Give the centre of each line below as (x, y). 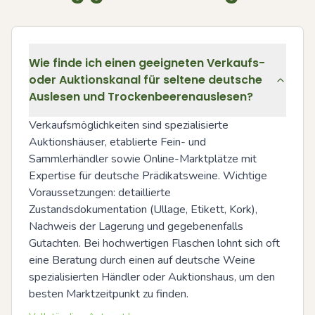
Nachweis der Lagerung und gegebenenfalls (136, 226)
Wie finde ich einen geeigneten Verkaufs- (147, 63)
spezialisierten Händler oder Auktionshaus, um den (152, 277)
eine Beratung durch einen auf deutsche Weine (142, 260)
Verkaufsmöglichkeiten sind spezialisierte (129, 125)
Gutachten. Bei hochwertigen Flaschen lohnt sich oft (154, 243)
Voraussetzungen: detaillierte (100, 193)
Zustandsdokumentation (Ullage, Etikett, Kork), (143, 210)
